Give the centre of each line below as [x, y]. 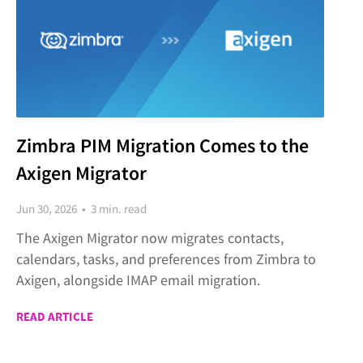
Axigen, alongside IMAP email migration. [138, 280]
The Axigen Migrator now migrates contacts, [150, 238]
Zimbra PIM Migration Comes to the [162, 145]
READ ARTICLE [55, 316]
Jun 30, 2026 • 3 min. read [81, 209]
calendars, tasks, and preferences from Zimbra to [166, 259]
